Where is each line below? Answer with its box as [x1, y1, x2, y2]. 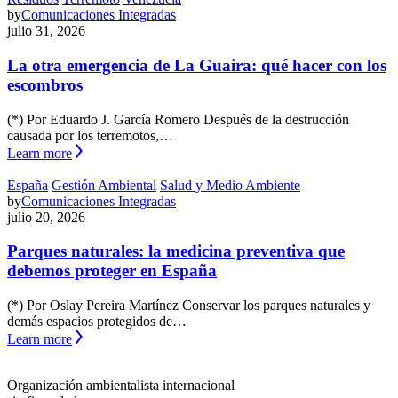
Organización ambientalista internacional [7, 378, 235, 394]
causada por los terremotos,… [7, 127, 173, 143]
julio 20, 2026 [7, 209, 85, 225]
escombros [7, 76, 83, 95]
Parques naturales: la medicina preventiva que [7, 242, 345, 261]
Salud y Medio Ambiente [160, 177, 300, 193]
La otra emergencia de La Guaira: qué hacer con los [7, 56, 386, 76]
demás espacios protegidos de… [7, 314, 187, 330]
